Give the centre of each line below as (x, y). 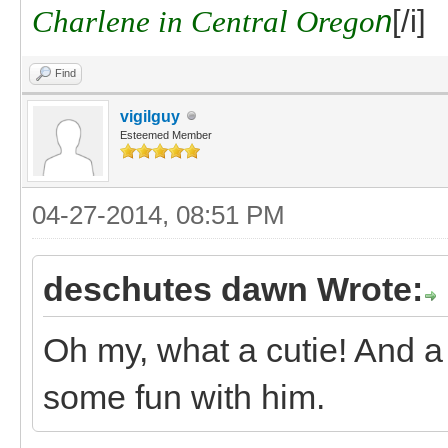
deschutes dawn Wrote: (233, 288)
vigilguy (150, 116)
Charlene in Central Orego (203, 21)
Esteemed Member (166, 134)
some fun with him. (184, 396)
